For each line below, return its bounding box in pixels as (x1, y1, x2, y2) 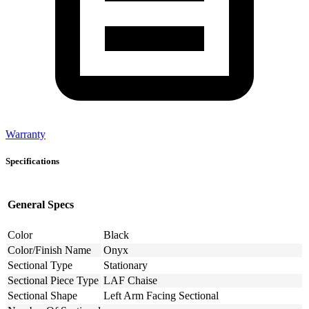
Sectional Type (8, 259, 72, 272)
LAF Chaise (103, 275, 157, 287)
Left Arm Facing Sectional (103, 290, 219, 302)
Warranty (6, 128, 46, 140)
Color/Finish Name (8, 244, 91, 257)
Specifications (6, 156, 59, 167)
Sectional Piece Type (8, 275, 99, 287)
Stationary (103, 259, 148, 272)
